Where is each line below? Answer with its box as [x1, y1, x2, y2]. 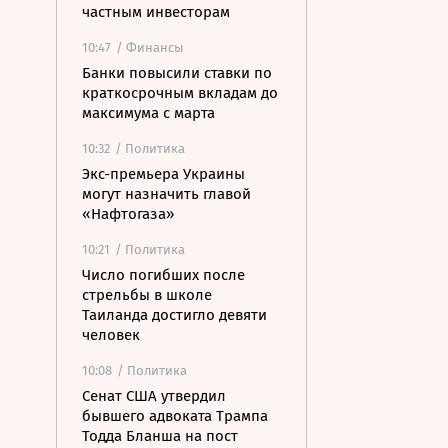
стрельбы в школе [82, 286, 212, 304]
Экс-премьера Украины [82, 165, 245, 183]
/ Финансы [116, 40, 184, 55]
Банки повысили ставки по [82, 64, 272, 82]
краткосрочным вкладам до [82, 84, 278, 102]
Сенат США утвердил [82, 387, 226, 405]
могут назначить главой [82, 185, 251, 203]
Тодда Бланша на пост [82, 427, 238, 445]
